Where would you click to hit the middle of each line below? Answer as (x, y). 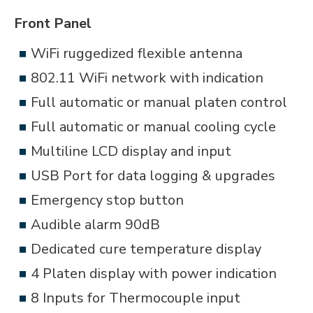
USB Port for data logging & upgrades (153, 176)
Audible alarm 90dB (95, 225)
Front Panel (53, 23)
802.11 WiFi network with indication (147, 78)
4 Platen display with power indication (154, 274)
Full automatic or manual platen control (159, 102)
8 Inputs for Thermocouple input (136, 298)
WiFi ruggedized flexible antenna (137, 53)
